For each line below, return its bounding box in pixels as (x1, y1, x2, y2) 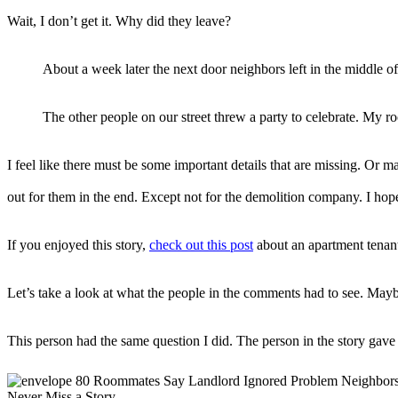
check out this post (149, 236, 253, 252)
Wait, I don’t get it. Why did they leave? (7, 12, 231, 28)
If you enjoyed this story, (7, 236, 149, 252)
